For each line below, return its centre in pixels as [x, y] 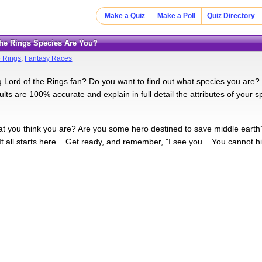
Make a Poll [176, 16]
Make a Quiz [125, 16]
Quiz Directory [231, 16]
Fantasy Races [49, 58]
